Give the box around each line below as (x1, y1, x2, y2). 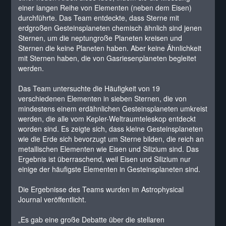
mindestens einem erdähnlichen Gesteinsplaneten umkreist (18, 103, 208, 114)
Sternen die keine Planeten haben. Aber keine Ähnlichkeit (18, 43, 202, 53)
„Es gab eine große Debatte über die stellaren (18, 214, 165, 224)
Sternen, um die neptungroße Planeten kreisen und (18, 33, 183, 43)
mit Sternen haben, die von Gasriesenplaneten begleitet (18, 53, 197, 63)
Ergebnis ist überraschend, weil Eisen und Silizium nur (18, 154, 191, 164)
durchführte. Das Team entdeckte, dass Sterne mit (18, 13, 180, 23)
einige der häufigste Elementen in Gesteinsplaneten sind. (18, 164, 201, 174)
